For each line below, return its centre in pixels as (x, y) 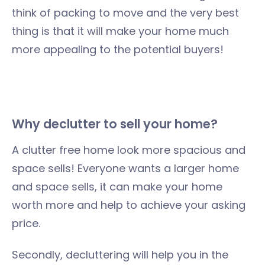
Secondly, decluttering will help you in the (120, 255)
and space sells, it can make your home (117, 187)
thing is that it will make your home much (120, 31)
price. (26, 223)
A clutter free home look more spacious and (129, 150)
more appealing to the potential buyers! (118, 49)
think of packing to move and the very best (125, 13)
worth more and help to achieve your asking (129, 205)
